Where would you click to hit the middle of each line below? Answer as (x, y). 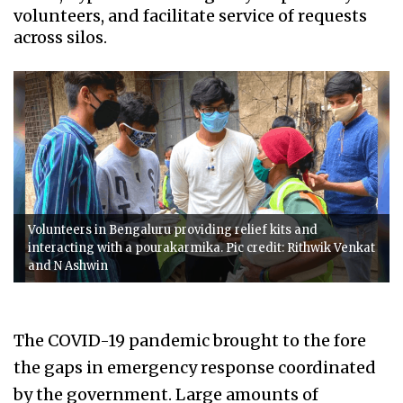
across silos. (60, 37)
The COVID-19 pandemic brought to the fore (190, 341)
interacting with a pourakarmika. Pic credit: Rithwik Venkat (201, 248)
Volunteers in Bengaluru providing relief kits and (173, 230)
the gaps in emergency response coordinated (195, 368)
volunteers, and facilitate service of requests (190, 16)
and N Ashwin (68, 266)
